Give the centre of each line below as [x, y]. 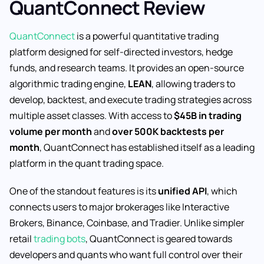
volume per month [51, 132]
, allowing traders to [193, 84]
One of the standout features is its [84, 191]
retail [22, 238]
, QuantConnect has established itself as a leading [147, 148]
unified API [182, 191]
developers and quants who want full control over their [126, 254]
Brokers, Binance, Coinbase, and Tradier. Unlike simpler [127, 222]
